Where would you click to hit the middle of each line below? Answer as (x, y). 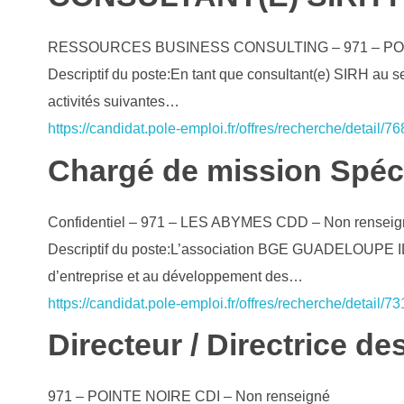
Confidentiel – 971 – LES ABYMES (160, 222)
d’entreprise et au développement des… (175, 276)
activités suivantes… (113, 102)
